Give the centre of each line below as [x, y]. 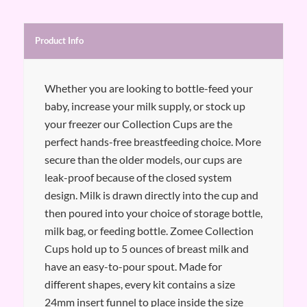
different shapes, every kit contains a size [139, 284]
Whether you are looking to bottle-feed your [148, 88]
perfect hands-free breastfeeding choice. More [152, 141]
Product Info [59, 40]
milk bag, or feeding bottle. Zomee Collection [149, 230]
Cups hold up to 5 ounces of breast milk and [146, 248]
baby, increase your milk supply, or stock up [145, 106]
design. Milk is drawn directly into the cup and [151, 195]
